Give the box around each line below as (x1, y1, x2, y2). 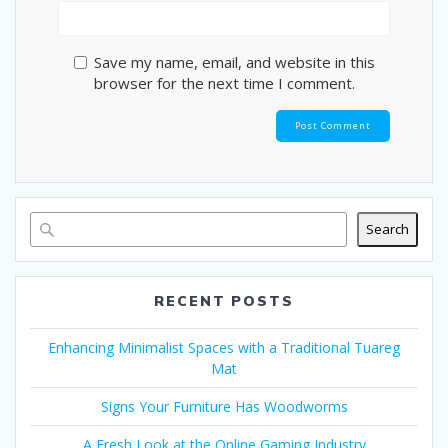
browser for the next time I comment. (93, 73, 355, 94)
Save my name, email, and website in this (93, 52, 375, 73)
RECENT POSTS (153, 291, 295, 310)
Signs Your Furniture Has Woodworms (100, 396, 348, 416)
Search (366, 220, 409, 239)
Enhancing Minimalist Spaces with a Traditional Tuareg (48, 337, 400, 357)
